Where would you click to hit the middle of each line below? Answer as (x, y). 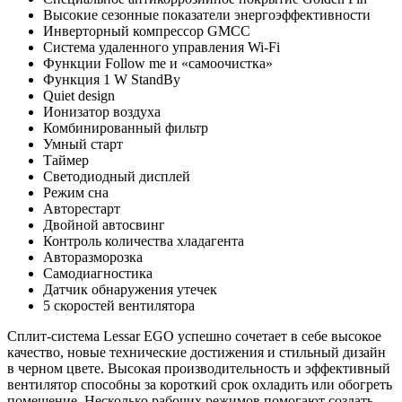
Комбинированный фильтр (126, 127)
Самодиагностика (98, 273)
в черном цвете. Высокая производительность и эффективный (199, 368)
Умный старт (83, 144)
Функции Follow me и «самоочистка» (158, 63)
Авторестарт (82, 208)
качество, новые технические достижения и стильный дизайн (197, 352)
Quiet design (79, 95)
